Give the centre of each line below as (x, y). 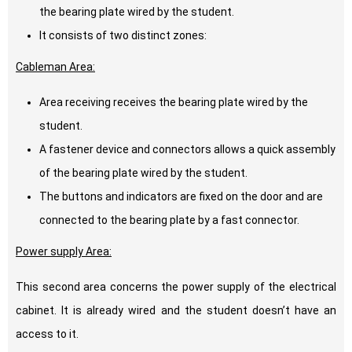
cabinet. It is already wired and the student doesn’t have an (176, 311)
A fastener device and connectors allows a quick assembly (187, 150)
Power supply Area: (64, 252)
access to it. (47, 334)
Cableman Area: (55, 67)
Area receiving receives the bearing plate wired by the (174, 103)
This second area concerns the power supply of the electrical (176, 287)
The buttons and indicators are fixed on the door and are (181, 197)
